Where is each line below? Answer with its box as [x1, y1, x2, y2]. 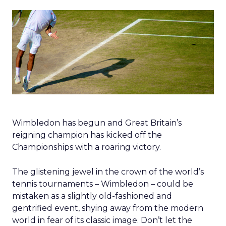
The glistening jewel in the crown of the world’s [12, 166, 204, 177]
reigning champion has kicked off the [12, 130, 162, 140]
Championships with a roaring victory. [12, 142, 161, 152]
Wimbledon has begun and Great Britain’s [12, 118, 182, 128]
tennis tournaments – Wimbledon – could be [12, 179, 193, 189]
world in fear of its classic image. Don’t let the [12, 215, 192, 225]
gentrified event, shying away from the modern [12, 203, 203, 213]
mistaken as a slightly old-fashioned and [12, 191, 172, 201]
